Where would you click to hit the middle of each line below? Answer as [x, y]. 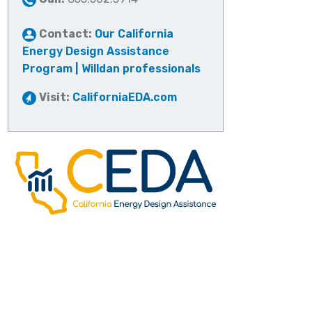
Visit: [54, 97]
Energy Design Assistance [96, 51]
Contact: [65, 34]
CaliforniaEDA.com [125, 97]
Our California [134, 34]
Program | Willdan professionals [111, 69]
